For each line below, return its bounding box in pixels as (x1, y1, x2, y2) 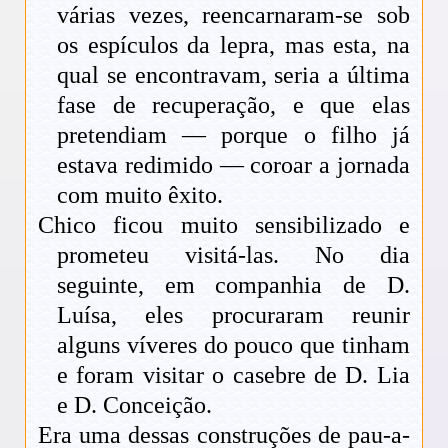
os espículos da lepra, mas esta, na (57, 31, 410, 58)
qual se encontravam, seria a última (57, 61, 410, 88)
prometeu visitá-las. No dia (57, 241, 410, 268)
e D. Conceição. (57, 391, 213, 418)
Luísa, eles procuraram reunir (57, 301, 410, 328)
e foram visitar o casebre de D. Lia (57, 361, 410, 388)
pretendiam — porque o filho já (57, 121, 410, 148)
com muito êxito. (57, 181, 224, 208)
